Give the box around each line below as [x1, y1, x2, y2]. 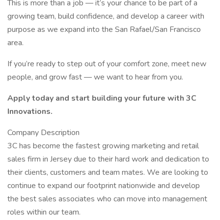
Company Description [7, 127, 80, 138]
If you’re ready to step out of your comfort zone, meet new [7, 58, 206, 69]
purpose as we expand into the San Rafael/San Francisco [7, 24, 201, 35]
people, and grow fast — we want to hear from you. [7, 72, 183, 82]
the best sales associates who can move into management [7, 193, 207, 204]
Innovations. [7, 106, 53, 117]
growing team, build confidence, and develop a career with [7, 11, 204, 22]
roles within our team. [7, 207, 81, 218]
